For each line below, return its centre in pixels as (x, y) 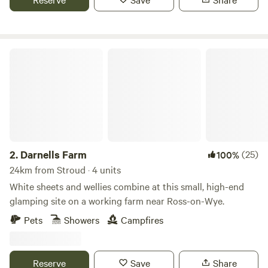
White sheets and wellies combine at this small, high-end (127, 186)
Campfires (142, 220)
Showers (82, 220)
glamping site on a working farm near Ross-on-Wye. (117, 200)
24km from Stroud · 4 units (65, 169)
